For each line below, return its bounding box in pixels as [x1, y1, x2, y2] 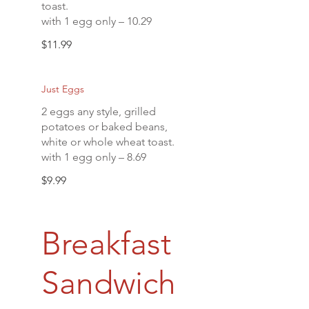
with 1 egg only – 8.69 [41, 150, 146, 163]
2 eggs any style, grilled [41, 105, 156, 118]
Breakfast [41, 224, 171, 263]
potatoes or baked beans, [41, 120, 168, 133]
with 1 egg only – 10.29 [41, 14, 152, 28]
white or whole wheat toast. [41, 135, 175, 148]
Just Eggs [41, 83, 84, 95]
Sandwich [41, 263, 176, 302]
